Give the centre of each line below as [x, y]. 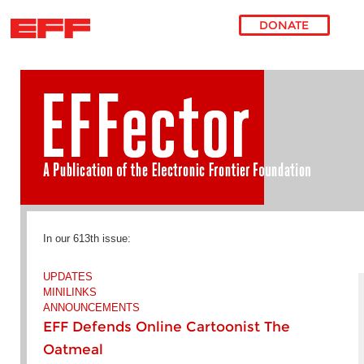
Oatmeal [73, 349]
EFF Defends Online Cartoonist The [166, 327]
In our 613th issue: [87, 238]
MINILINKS [69, 292]
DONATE [284, 26]
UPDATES [67, 277]
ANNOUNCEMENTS [91, 308]
